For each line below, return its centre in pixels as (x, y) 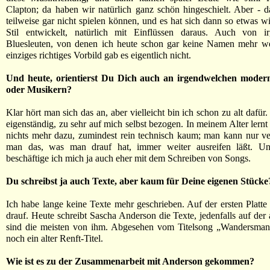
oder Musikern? (39, 89)
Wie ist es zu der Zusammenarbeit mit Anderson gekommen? (130, 261)
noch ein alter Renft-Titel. (55, 238)
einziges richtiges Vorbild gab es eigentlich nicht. (99, 55)
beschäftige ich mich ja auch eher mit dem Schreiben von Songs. (128, 158)
